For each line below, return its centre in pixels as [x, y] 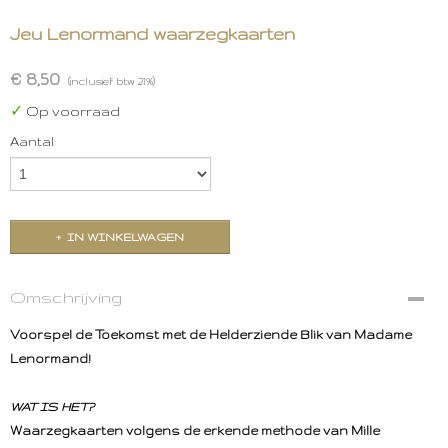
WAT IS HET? [52, 406]
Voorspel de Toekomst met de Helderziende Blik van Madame [211, 334]
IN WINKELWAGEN [125, 237]
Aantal [32, 141]
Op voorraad [71, 111]
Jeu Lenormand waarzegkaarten [152, 33]
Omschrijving [66, 297]
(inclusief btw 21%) [111, 81]
